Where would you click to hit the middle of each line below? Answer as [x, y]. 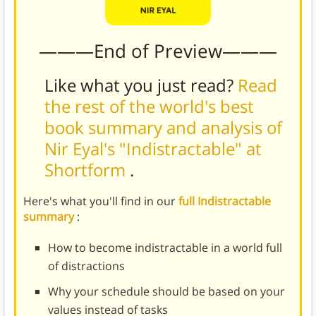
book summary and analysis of [163, 127]
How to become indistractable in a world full [165, 247]
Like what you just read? [141, 85]
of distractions [86, 266]
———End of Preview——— [158, 50]
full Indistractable [224, 201]
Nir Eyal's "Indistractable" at [153, 148]
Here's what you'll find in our [101, 201]
